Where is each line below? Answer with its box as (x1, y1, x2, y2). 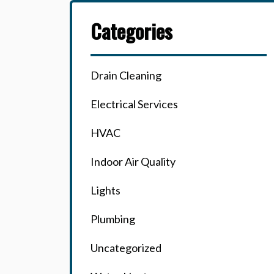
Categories (91, 17, 172, 45)
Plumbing (91, 212, 135, 226)
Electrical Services (91, 97, 178, 111)
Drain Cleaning (91, 68, 161, 82)
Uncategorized (91, 241, 161, 254)
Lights (91, 183, 120, 197)
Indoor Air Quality (91, 155, 176, 168)
